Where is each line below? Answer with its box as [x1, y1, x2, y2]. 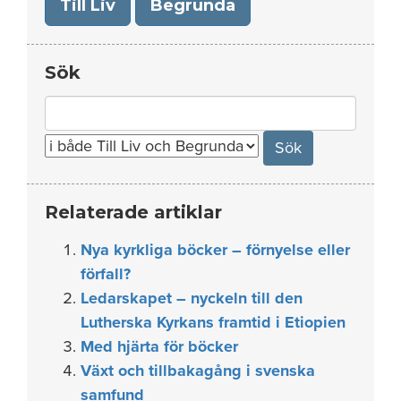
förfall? [81, 263, 131, 284]
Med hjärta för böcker [81, 336, 238, 356]
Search [44, 96, 94, 116]
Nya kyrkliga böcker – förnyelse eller [81, 239, 350, 260]
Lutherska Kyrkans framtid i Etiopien [81, 311, 346, 332]
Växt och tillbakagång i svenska [81, 360, 315, 380]
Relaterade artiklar [45, 200, 222, 223]
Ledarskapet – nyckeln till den [81, 287, 303, 308]
